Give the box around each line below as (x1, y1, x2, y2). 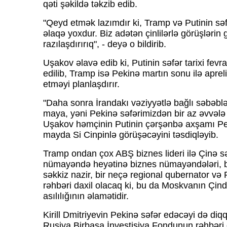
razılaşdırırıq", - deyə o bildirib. (43, 39, 166, 50)
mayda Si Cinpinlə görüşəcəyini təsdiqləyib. (43, 130, 218, 140)
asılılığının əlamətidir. (43, 191, 129, 202)
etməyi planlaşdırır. (43, 79, 120, 90)
